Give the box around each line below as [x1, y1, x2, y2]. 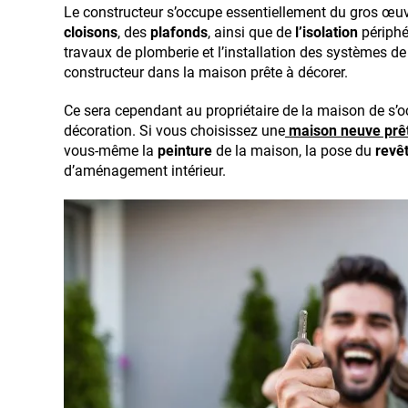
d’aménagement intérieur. [64, 161, 226, 179]
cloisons [64, 23, 117, 41]
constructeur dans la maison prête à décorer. [64, 63, 348, 81]
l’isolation [291, 23, 358, 41]
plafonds [150, 23, 208, 41]
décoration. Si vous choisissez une [64, 121, 285, 139]
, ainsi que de [208, 23, 291, 41]
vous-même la [64, 141, 154, 159]
